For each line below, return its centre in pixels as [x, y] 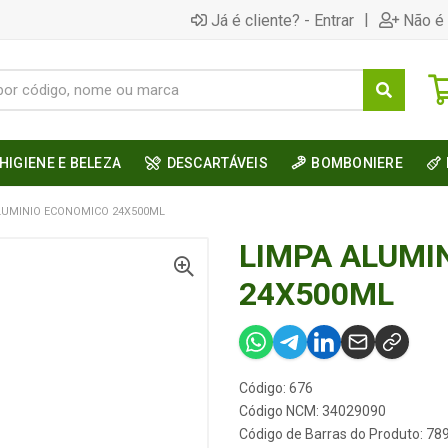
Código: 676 [276, 388]
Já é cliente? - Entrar [282, 20]
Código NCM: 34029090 [312, 411]
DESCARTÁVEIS [217, 163]
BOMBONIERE [357, 163]
